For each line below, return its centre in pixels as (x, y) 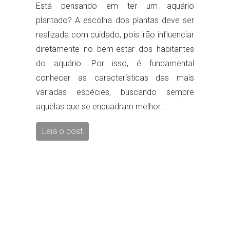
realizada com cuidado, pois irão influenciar (115, 35)
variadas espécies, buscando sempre (115, 92)
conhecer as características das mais (115, 78)
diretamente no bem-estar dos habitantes (115, 49)
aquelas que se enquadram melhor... (101, 107)
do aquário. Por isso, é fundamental (115, 64)
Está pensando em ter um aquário (115, 6)
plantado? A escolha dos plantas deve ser (115, 21)
